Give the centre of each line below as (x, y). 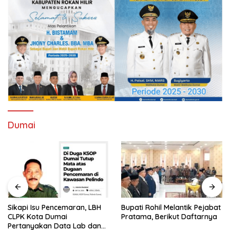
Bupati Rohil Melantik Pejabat (171, 207)
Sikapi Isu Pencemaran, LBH (54, 207)
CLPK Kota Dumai (37, 216)
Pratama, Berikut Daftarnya (169, 216)
